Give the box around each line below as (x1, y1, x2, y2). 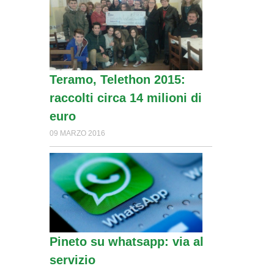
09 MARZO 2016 (49, 128, 105, 138)
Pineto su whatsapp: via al (49, 235, 204, 249)
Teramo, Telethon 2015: (49, 72, 185, 86)
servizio (49, 253, 95, 267)
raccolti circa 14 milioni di (49, 91, 202, 105)
